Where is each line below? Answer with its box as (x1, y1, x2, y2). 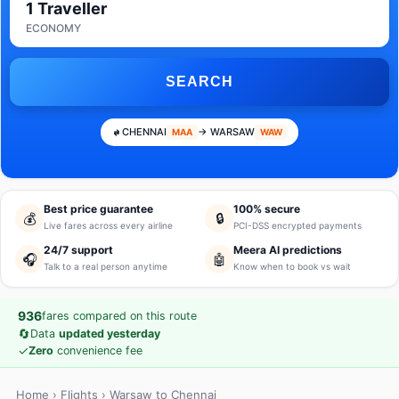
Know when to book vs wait (233, 261, 351, 272)
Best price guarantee (44, 202, 153, 216)
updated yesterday (59, 327, 160, 340)
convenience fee (53, 344, 142, 357)
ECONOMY (26, 21, 81, 35)
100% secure (233, 202, 300, 216)
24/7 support (44, 243, 113, 256)
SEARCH (166, 74, 233, 89)
